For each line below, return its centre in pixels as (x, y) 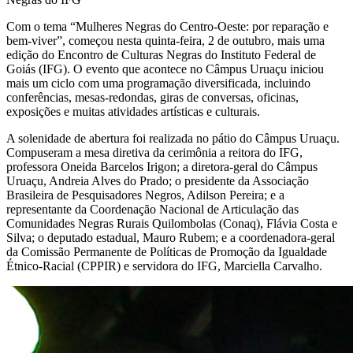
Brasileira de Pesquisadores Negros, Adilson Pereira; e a (145, 195)
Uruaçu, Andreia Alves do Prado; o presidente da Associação (158, 180)
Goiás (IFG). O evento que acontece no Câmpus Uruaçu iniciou (165, 69)
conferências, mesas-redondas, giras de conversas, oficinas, (152, 97)
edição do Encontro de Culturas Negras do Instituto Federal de (161, 54)
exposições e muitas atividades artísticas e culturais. (135, 111)
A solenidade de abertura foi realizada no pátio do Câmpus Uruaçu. (173, 138)
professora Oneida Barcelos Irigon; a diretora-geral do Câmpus (162, 166)
